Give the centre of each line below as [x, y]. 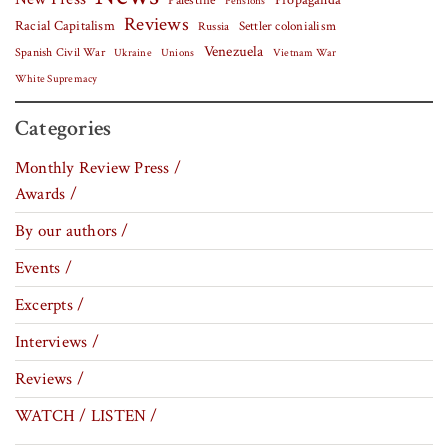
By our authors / [72, 230]
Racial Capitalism [65, 26]
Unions [178, 53]
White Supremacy [56, 79]
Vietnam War [304, 53]
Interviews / [57, 341]
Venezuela [233, 52]
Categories [63, 128]
